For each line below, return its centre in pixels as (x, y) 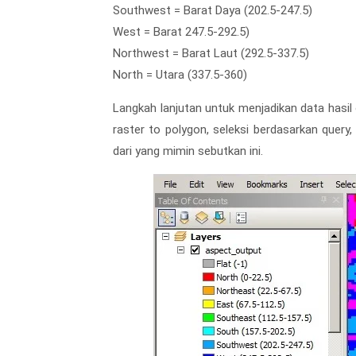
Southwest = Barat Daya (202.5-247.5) (213, 10)
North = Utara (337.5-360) (180, 74)
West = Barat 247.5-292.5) (181, 31)
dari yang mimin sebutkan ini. (188, 151)
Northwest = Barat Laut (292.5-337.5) (211, 53)
